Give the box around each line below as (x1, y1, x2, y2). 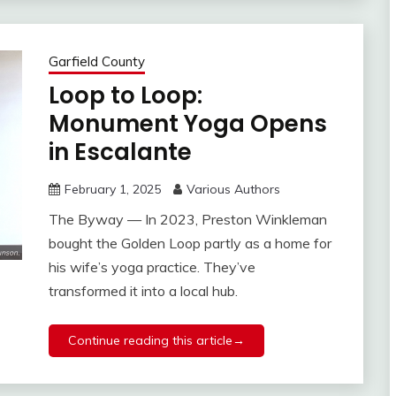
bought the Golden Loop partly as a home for (48, 234, 331, 253)
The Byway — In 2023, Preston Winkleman (48, 210, 327, 229)
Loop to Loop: (48, 80, 202, 112)
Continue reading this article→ (67, 332, 245, 349)
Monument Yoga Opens (48, 108, 327, 141)
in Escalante (48, 136, 192, 169)
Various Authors (186, 181, 280, 198)
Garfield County (48, 53, 145, 71)
